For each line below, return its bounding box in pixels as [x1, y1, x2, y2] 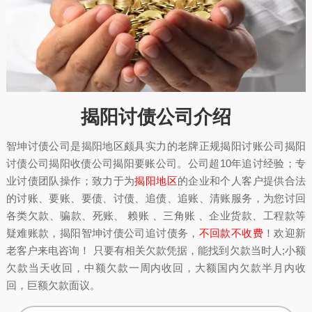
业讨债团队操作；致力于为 [6, 174, 135, 187]
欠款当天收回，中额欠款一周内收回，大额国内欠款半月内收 [6, 261, 306, 274]
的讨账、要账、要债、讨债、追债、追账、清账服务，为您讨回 [6, 192, 306, 204]
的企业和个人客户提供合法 [177, 174, 306, 187]
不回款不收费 [198, 226, 263, 239]
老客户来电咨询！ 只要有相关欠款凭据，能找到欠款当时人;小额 [6, 244, 306, 256]
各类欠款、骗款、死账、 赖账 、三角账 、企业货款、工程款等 [6, 209, 306, 221]
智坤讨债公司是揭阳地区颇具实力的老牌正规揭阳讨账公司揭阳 [6, 139, 306, 152]
